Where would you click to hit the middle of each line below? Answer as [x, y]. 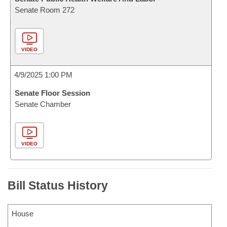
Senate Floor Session [52, 93]
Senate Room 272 [45, 10]
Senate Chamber [43, 104]
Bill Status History [58, 185]
